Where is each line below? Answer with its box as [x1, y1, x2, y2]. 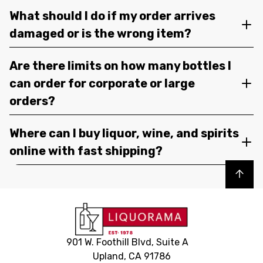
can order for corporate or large [9, 76, 195, 90]
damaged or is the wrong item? [9, 26, 191, 41]
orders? [9, 93, 55, 108]
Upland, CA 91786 [92, 250, 171, 262]
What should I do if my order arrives [9, 8, 215, 23]
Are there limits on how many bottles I [9, 58, 231, 73]
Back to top [238, 167, 254, 179]
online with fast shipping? [9, 143, 163, 158]
